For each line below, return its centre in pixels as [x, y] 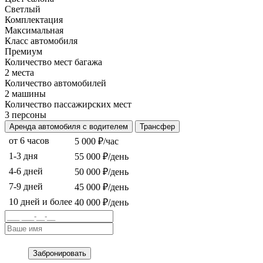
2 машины [25, 94]
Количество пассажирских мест [68, 104]
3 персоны [26, 115]
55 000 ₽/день [102, 157]
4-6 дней [26, 171]
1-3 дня [23, 156]
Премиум [23, 52]
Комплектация [34, 20]
